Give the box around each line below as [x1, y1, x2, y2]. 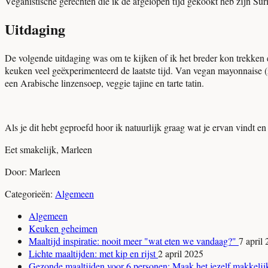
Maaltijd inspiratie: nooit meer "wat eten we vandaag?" [29, 234, 239, 248]
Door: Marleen [5, 165, 60, 178]
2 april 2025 [158, 247, 203, 260]
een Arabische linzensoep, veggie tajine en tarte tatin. [5, 77, 204, 90]
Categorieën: [5, 187, 55, 200]
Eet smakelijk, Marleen [5, 143, 92, 156]
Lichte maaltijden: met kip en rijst [29, 247, 158, 260]
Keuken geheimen [29, 222, 98, 235]
